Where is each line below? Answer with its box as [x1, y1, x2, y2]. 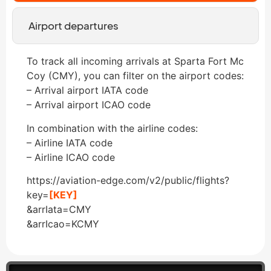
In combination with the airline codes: [27, 122, 198, 134]
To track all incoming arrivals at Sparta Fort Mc [27, 55, 244, 68]
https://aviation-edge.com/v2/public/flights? [27, 174, 229, 186]
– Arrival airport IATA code [27, 84, 148, 97]
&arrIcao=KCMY [27, 217, 99, 230]
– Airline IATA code [27, 136, 113, 149]
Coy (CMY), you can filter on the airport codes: [27, 70, 244, 82]
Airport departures [28, 19, 119, 33]
